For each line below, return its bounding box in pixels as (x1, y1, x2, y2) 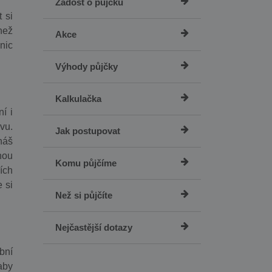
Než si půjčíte (55, 190, 112, 200)
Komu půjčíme (55, 158, 117, 168)
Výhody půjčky (55, 61, 118, 72)
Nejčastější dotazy (55, 222, 132, 233)
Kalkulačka (55, 93, 101, 104)
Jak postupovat (55, 126, 120, 136)
